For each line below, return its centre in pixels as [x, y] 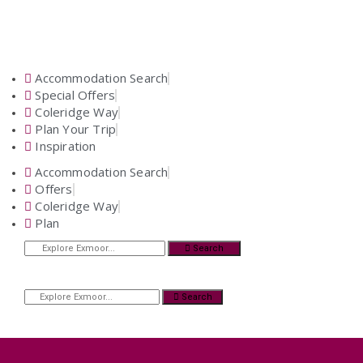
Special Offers [75, 95]
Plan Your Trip [76, 129]
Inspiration [66, 146]
